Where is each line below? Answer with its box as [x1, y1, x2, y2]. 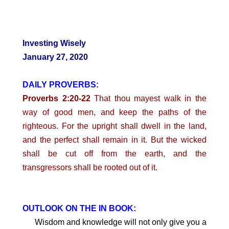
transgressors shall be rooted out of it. [22, 163, 157, 172]
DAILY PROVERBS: [22, 80, 99, 89]
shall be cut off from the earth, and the [22, 149, 207, 158]
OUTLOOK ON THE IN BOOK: [22, 203, 136, 213]
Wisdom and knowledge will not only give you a [22, 217, 207, 226]
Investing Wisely [22, 39, 86, 48]
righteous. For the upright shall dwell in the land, [22, 122, 207, 130]
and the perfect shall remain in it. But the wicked [22, 135, 207, 144]
